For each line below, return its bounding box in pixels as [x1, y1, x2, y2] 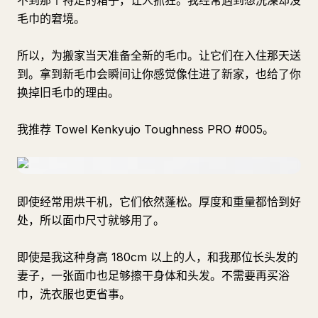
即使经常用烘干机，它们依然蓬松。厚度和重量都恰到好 [17, 194, 301, 209]
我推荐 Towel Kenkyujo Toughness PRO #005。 [17, 122, 274, 136]
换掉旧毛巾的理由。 [17, 85, 119, 99]
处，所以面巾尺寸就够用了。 [17, 213, 165, 227]
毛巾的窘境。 [17, 11, 85, 26]
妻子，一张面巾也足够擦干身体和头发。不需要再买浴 [17, 268, 290, 283]
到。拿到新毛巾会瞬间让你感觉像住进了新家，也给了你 [17, 67, 301, 81]
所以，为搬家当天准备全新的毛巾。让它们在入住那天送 [17, 48, 301, 62]
